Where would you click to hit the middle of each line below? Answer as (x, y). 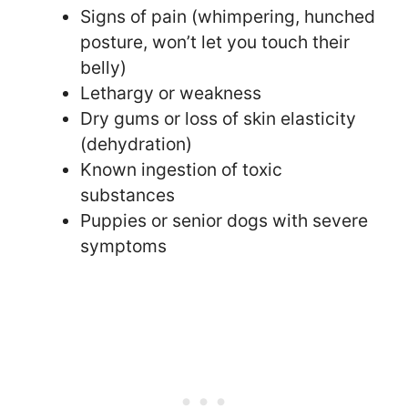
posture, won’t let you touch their (214, 42)
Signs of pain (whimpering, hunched (227, 17)
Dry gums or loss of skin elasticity (218, 119)
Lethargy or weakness (170, 93)
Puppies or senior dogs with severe (224, 221)
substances (127, 195)
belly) (103, 68)
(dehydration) (136, 144)
